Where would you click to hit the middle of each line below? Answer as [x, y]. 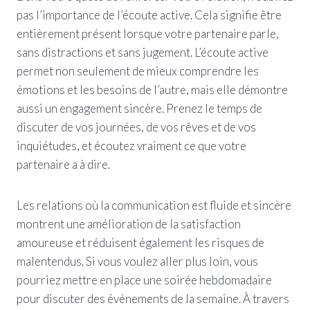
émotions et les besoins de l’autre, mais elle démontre [152, 89]
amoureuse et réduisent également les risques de [140, 242]
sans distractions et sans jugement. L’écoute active [143, 52]
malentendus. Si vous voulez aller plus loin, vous [137, 261]
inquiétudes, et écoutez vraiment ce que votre [131, 145]
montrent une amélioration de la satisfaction [129, 224]
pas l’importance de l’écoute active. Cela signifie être [149, 15]
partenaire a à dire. [63, 164]
